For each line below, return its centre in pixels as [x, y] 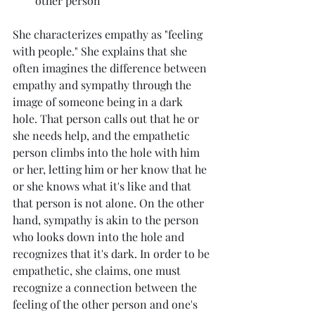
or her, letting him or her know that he [111, 169]
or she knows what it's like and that [103, 186]
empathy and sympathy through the [103, 84]
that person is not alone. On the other [110, 202]
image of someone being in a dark [99, 101]
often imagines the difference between [111, 67]
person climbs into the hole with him [108, 152]
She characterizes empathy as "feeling [109, 34]
